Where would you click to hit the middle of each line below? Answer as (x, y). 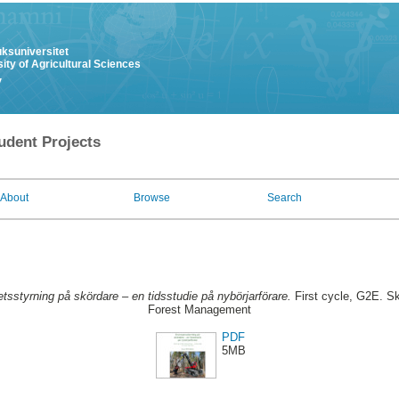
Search (285, 198)
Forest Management (199, 310)
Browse (152, 198)
